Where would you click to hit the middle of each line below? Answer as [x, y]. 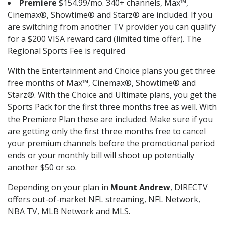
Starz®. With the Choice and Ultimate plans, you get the [112, 95]
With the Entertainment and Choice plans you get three [111, 71]
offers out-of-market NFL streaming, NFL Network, [104, 200]
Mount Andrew [140, 188]
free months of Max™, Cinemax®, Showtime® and [102, 83]
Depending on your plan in [59, 188]
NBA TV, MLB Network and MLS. [69, 212]
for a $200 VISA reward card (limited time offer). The [104, 39]
